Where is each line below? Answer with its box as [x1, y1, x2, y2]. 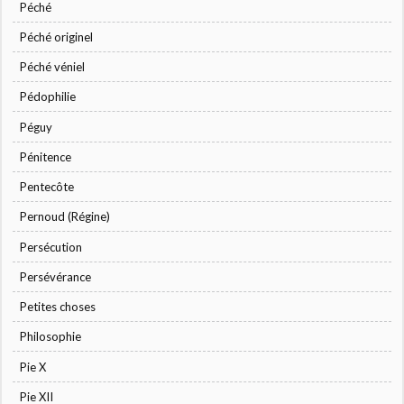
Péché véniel [20, 60, 86, 75]
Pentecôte [20, 179, 75, 195]
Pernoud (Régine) [20, 209, 111, 225]
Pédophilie [20, 89, 77, 105]
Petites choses [20, 299, 96, 315]
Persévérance [20, 269, 92, 284]
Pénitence [20, 149, 72, 164]
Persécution [20, 239, 83, 254]
